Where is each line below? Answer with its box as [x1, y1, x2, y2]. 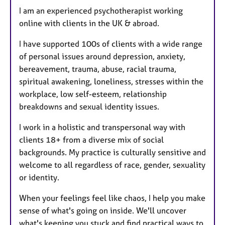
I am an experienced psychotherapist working [19, 5, 183, 16]
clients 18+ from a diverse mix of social [19, 134, 164, 145]
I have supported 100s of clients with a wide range [19, 38, 202, 49]
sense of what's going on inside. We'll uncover [19, 205, 186, 215]
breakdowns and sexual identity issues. [19, 101, 159, 111]
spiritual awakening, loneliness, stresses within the [19, 76, 203, 86]
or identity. [19, 172, 59, 182]
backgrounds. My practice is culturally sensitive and [19, 147, 206, 157]
